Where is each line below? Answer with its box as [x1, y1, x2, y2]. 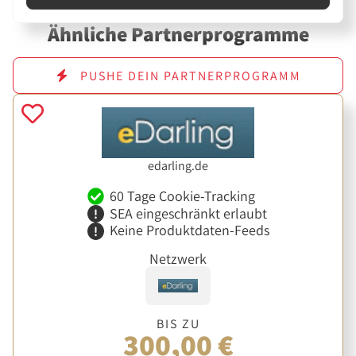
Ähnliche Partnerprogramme [47, 21, 309, 48]
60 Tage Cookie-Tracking [109, 186, 255, 205]
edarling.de [148, 157, 208, 175]
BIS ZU [156, 315, 200, 332]
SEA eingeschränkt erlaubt [109, 203, 267, 222]
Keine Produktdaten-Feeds [109, 221, 269, 240]
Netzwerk [149, 249, 207, 268]
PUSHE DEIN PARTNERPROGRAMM [75, 67, 301, 84]
